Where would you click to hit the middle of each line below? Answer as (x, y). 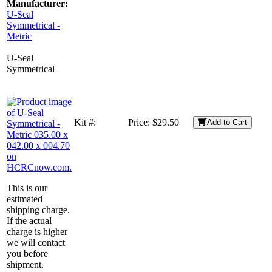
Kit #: (85, 122)
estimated (25, 199)
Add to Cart (227, 122)
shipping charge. (38, 209)
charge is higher (37, 231)
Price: (140, 122)
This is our (27, 188)
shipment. (25, 264)
